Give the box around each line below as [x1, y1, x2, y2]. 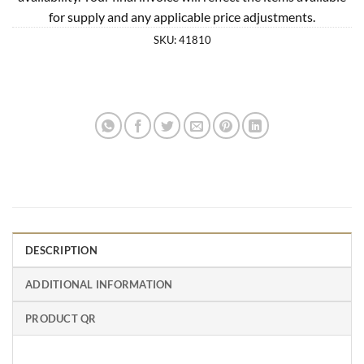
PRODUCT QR [25, 311, 97, 325]
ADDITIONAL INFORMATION [25, 277, 173, 291]
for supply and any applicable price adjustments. [49, 8, 315, 24]
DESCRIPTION [25, 243, 97, 257]
